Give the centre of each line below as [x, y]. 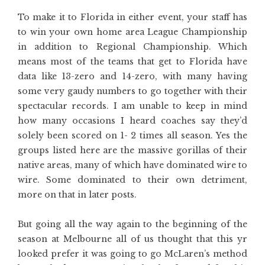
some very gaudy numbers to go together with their [132, 91]
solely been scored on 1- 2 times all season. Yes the [132, 135]
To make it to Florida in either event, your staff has [132, 17]
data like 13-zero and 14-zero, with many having [132, 76]
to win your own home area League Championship [132, 32]
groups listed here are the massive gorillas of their [132, 150]
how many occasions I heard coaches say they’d [132, 121]
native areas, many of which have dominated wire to [132, 165]
